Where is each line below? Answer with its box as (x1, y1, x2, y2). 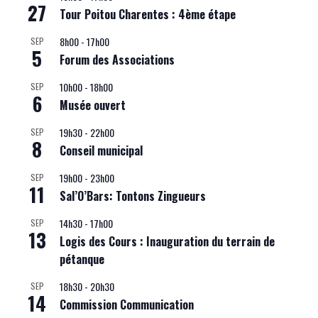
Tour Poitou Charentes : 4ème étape (60, 6, 236, 23)
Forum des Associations (60, 51, 175, 69)
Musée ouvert (60, 97, 126, 114)
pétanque (60, 251, 104, 268)
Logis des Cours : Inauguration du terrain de (60, 233, 275, 251)
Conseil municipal (60, 142, 143, 160)
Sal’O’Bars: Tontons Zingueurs (60, 187, 206, 205)
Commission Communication (60, 296, 194, 314)
